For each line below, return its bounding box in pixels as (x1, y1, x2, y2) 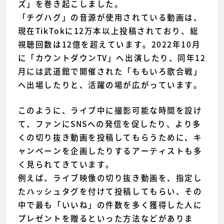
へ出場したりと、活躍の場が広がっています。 (17, 78, 202, 90)
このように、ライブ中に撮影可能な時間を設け (17, 104, 202, 116)
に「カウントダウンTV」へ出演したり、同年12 (17, 51, 206, 63)
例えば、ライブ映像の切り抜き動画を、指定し (17, 171, 202, 183)
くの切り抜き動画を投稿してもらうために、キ (17, 131, 202, 143)
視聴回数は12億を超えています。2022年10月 (17, 38, 201, 50)
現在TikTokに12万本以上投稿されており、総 (17, 24, 199, 36)
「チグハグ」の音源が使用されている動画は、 (17, 11, 202, 23)
